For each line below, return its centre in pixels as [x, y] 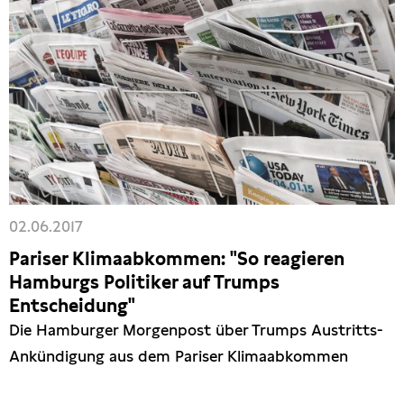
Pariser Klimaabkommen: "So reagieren [177, 258]
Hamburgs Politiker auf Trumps [144, 282]
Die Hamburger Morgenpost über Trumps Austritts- [196, 330]
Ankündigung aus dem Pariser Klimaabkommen [179, 356]
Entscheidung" [72, 305]
